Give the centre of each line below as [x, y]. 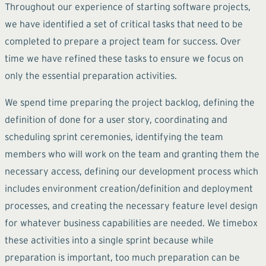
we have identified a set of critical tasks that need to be [124, 23]
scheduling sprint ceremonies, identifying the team [114, 136]
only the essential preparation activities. [91, 75]
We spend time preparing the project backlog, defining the [130, 102]
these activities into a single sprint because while [109, 240]
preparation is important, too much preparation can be [122, 257]
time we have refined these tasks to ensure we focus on [124, 58]
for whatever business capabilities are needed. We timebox [131, 222]
